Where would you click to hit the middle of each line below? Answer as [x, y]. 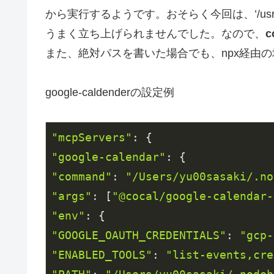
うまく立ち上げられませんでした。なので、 [155, 33]
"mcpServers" [92, 138]
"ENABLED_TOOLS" [102, 255]
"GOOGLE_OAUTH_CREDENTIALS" [139, 235]
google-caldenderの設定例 [110, 93]
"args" [72, 196]
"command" [82, 177]
